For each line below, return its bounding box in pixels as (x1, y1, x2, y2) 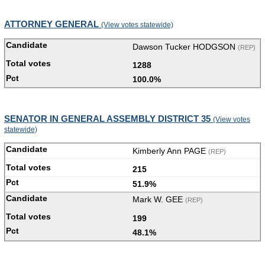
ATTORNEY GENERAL (4, 19, 101, 30)
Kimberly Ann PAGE (132, 146, 208, 156)
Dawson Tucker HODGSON (132, 41, 238, 51)
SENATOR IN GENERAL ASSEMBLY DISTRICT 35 (4, 113, 213, 124)
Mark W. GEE (132, 195, 185, 205)
